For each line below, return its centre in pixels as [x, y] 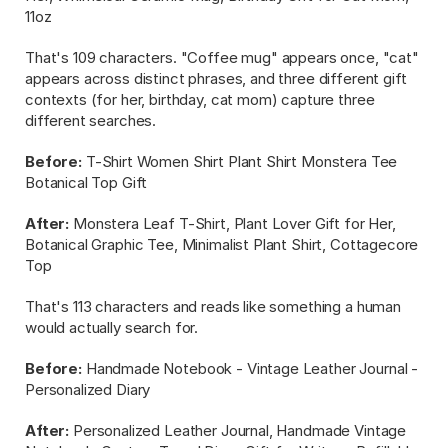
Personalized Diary [88, 389]
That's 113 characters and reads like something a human [213, 306]
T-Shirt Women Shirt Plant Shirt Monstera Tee [239, 161]
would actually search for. [112, 327]
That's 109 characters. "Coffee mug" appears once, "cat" [222, 57]
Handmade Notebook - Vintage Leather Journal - [250, 368]
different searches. [91, 120]
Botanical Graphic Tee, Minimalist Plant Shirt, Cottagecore [222, 244]
